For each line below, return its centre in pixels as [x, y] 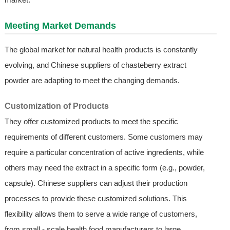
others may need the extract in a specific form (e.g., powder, [104, 168]
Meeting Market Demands [60, 26]
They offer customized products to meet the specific [91, 122]
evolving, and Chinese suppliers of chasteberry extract [95, 65]
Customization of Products [56, 106]
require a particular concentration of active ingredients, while [104, 152]
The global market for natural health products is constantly [101, 50]
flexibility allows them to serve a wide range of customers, [101, 214]
